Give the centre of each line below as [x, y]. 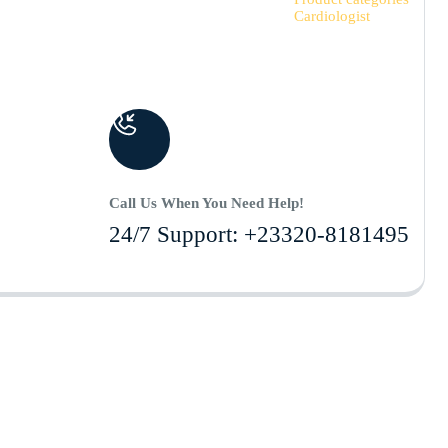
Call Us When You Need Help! [206, 203]
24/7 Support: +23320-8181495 [258, 235]
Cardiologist [331, 16]
